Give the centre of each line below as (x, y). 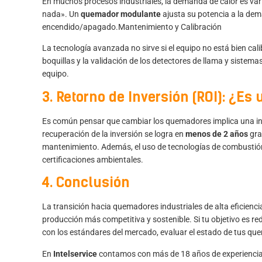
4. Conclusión (86, 182)
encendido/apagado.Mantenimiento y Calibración (132, 27)
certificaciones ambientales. (93, 159)
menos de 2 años (217, 134)
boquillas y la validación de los (97, 61)
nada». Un (61, 14)
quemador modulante (121, 14)
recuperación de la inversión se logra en (114, 134)
